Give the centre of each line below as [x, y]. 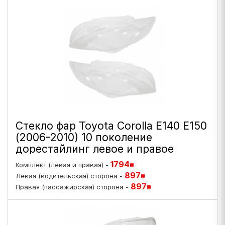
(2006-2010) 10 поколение [84, 137]
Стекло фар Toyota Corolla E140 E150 [111, 126]
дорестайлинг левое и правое [95, 149]
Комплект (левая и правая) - [63, 165]
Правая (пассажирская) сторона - [73, 187]
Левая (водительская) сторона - [70, 176]
